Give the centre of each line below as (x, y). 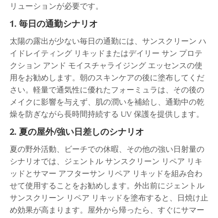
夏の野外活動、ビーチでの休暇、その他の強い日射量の (107, 149)
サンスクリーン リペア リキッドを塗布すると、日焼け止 (109, 198)
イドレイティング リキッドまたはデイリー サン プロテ (106, 53)
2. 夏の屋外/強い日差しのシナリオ (77, 132)
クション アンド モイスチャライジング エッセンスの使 (106, 65)
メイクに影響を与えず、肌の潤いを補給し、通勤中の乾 (107, 102)
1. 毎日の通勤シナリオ (54, 24)
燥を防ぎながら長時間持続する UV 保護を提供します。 (107, 114)
